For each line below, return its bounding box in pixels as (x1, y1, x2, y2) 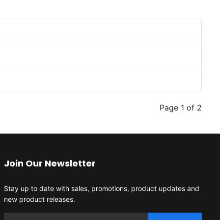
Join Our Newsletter (3, 157, 96, 169)
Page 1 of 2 (160, 103, 202, 112)
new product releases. (3, 195, 75, 203)
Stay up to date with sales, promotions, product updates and (3, 184, 199, 192)
